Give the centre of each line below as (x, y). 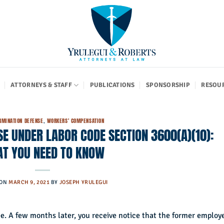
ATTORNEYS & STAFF (41, 85)
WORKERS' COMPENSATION (75, 121)
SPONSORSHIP (168, 85)
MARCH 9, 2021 (29, 182)
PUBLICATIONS (112, 85)
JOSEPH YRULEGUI (84, 182)
